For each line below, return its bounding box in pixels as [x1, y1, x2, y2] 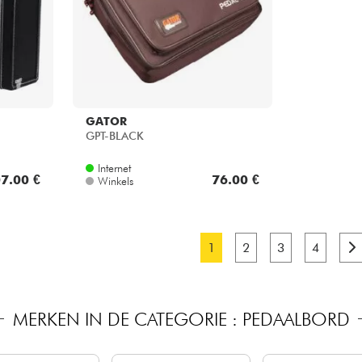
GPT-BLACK [85, 129, 144, 143]
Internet [97, 161, 131, 175]
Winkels [97, 174, 133, 187]
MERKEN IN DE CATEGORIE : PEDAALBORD [12, 307, 350, 330]
